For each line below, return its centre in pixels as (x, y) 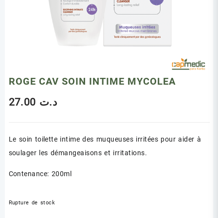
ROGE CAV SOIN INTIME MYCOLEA (92, 81)
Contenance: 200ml (40, 173)
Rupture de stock (32, 202)
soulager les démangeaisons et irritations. (78, 153)
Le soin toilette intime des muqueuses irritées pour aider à (105, 139)
